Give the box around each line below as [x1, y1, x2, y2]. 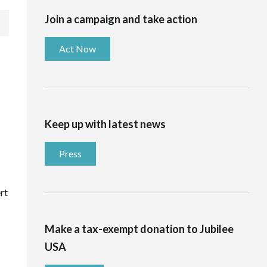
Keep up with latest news [44, 117, 166, 131]
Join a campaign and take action [44, 12, 197, 26]
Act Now [58, 42, 96, 54]
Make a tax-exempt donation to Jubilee [44, 222, 234, 235]
